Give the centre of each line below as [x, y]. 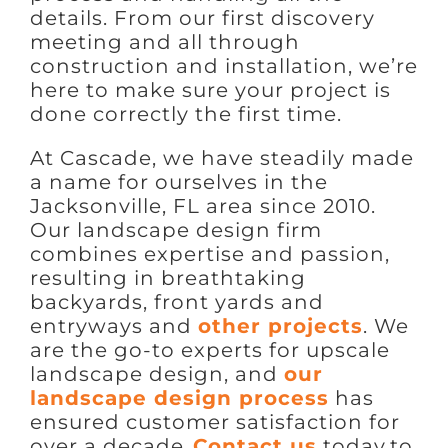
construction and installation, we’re [223, 65]
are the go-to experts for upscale [209, 349]
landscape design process [179, 397]
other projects [280, 325]
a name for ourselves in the [178, 181]
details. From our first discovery [202, 17]
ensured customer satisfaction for [214, 421]
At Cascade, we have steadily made [221, 157]
